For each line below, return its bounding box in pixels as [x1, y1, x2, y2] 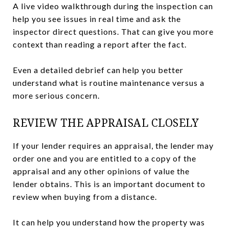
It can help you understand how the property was [13, 217, 205, 227]
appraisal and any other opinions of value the [13, 166, 190, 176]
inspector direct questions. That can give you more [13, 26, 214, 36]
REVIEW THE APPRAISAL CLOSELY [13, 115, 199, 130]
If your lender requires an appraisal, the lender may [13, 140, 214, 150]
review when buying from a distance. [13, 191, 157, 201]
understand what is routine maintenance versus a [13, 77, 204, 87]
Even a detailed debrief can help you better [13, 64, 184, 75]
